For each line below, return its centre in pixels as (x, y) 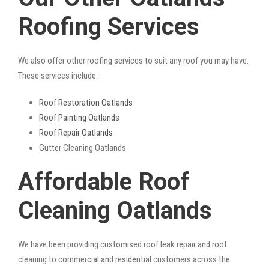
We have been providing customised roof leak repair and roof (122, 244)
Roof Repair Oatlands (76, 132)
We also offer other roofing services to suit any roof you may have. (133, 60)
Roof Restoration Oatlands (86, 102)
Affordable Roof (104, 181)
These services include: (58, 75)
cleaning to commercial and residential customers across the (124, 259)
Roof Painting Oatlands (79, 117)
